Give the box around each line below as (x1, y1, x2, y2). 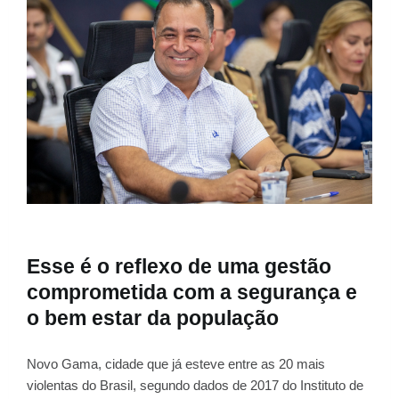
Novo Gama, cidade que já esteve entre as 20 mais (27, 355, 325, 371)
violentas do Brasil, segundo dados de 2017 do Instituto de (27, 377, 363, 393)
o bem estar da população (27, 305, 279, 330)
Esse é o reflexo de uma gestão (27, 254, 331, 278)
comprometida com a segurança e (27, 280, 357, 304)
